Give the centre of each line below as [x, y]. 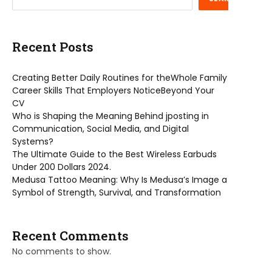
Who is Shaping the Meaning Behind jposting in [110, 116]
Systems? [33, 142]
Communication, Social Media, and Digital [100, 129]
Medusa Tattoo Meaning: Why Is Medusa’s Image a [120, 180]
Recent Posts [53, 47]
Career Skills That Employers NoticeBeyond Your [113, 91]
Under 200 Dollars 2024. [62, 167]
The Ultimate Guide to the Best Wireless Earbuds [114, 155]
